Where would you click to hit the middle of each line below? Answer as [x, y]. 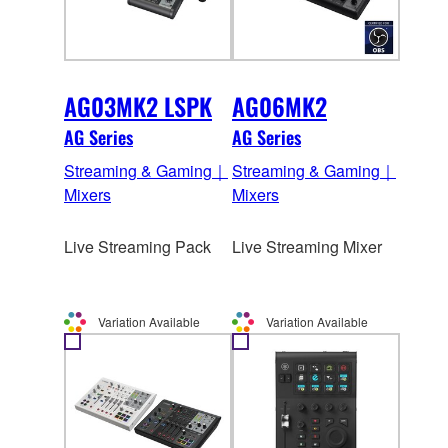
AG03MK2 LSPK [138, 106]
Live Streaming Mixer [307, 247]
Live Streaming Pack [137, 247]
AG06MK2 [279, 106]
